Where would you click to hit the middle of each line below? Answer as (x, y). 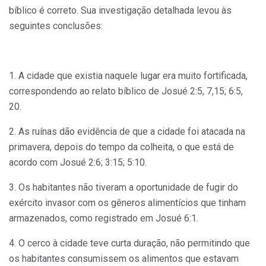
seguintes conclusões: (56, 26)
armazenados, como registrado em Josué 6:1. (104, 218)
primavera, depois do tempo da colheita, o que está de (121, 147)
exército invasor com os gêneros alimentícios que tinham (127, 202)
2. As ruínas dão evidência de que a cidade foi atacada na (127, 131)
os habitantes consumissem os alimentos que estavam (124, 258)
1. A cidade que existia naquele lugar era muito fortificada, (128, 75)
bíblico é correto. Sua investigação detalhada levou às (120, 10)
